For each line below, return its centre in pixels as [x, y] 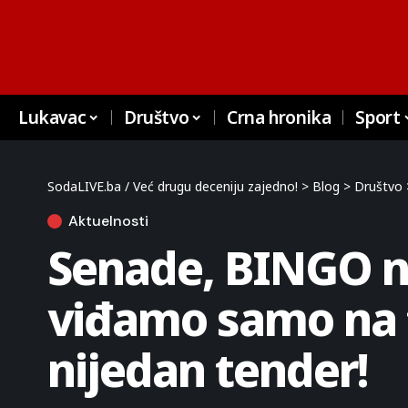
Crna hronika [279, 117]
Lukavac [52, 117]
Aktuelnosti [108, 221]
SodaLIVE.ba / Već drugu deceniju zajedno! [173, 186]
